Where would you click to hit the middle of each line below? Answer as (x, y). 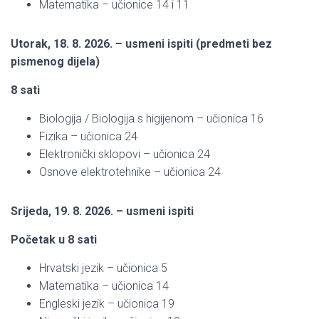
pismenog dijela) (55, 61)
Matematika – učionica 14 (104, 286)
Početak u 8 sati (54, 239)
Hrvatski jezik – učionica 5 (103, 268)
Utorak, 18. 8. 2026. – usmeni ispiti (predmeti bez (141, 43)
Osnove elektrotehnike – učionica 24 (130, 172)
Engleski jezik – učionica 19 (107, 303)
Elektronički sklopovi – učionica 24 (125, 154)
